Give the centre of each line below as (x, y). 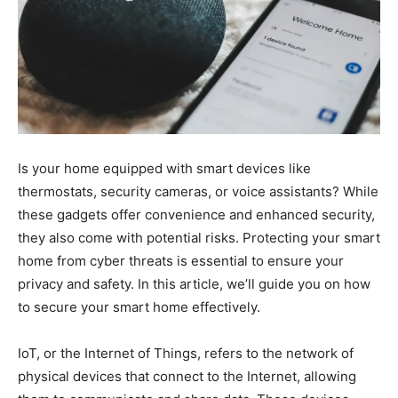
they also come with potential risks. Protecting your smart (199, 237)
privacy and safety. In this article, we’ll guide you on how (194, 283)
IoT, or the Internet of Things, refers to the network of (186, 353)
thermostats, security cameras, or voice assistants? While (198, 191)
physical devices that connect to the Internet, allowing (187, 376)
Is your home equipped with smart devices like (164, 168)
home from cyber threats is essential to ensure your (181, 260)
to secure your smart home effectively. (139, 306)
